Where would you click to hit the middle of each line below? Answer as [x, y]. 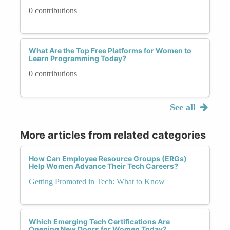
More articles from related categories [113, 135]
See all [184, 107]
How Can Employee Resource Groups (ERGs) [108, 158]
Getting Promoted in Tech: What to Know [97, 181]
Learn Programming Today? [78, 58]
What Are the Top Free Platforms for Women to [110, 50]
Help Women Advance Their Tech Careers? [103, 166]
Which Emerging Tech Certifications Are [99, 221]
